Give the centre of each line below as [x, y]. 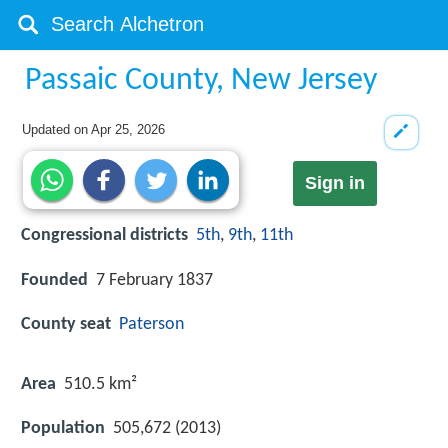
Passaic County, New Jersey [201, 81]
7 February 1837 [154, 280]
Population [63, 429]
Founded [54, 280]
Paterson [151, 324]
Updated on [57, 129]
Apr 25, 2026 [128, 129]
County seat [66, 324]
